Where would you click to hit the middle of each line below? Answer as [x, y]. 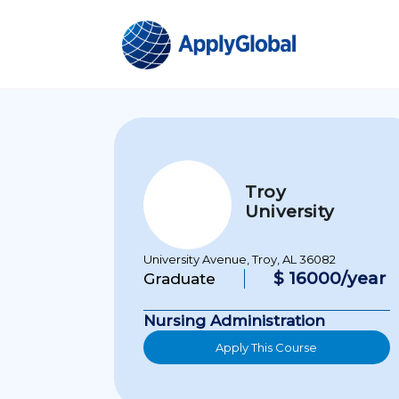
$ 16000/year [330, 278]
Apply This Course [267, 347]
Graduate [179, 279]
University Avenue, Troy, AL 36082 [240, 259]
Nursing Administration [234, 321]
